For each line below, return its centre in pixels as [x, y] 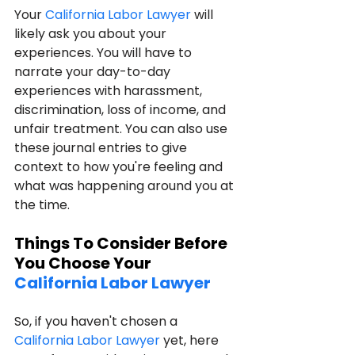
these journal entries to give [102, 147]
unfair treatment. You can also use [122, 128]
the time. [42, 204]
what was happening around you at [126, 185]
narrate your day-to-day [94, 71]
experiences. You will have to [105, 52]
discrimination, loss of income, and [122, 109]
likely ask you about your [92, 33]
